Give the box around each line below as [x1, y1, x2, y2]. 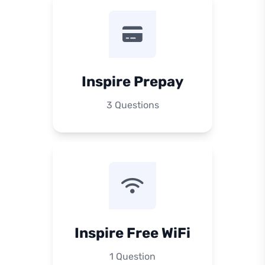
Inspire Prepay [82, 73, 183, 90]
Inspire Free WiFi [75, 225, 190, 241]
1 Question [109, 251, 156, 262]
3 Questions [106, 99, 159, 111]
